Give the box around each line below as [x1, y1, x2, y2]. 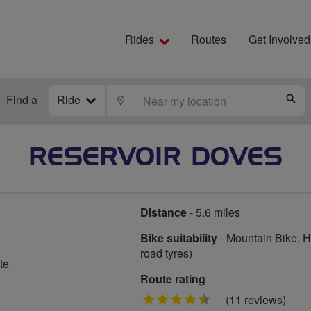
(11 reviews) [226, 291, 286, 308]
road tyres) [140, 245, 192, 261]
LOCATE [126, 94, 169, 106]
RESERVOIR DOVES [28, 145, 283, 170]
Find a [6, 92, 37, 108]
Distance [140, 204, 187, 220]
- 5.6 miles [187, 204, 240, 220]
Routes [191, 31, 226, 47]
